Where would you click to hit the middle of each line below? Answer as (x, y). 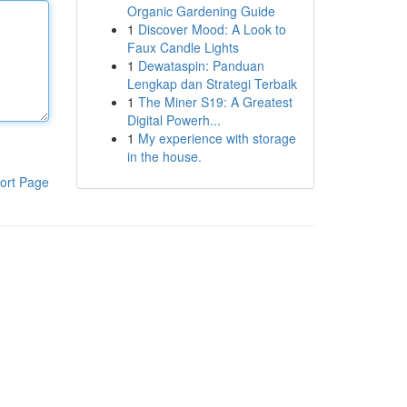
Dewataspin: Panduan (201, 65)
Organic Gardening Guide (201, 11)
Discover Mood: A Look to (212, 29)
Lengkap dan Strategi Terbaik (212, 84)
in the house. (164, 156)
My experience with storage (217, 138)
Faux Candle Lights (183, 47)
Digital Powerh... (174, 120)
